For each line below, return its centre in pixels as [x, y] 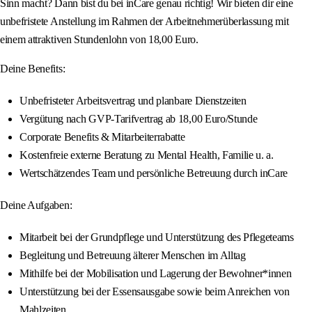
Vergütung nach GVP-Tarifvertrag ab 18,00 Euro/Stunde [139, 119]
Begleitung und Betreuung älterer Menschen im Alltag [133, 256]
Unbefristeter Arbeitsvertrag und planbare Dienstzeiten [133, 101]
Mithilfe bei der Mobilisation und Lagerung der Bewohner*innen [156, 274]
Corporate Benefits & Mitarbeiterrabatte [102, 137]
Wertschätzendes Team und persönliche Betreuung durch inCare [154, 173]
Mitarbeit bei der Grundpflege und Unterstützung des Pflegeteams [157, 237]
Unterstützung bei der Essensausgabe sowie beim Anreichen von [155, 292]
